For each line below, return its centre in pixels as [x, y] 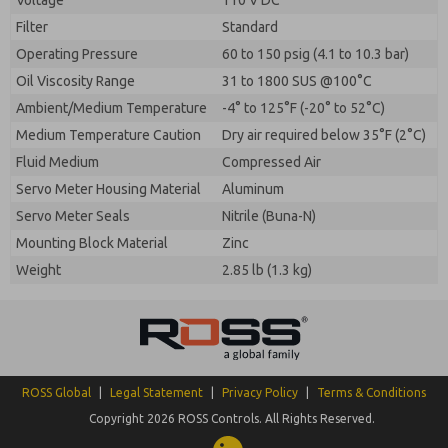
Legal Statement [156, 392]
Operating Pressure [77, 54]
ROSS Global [56, 392]
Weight [38, 270]
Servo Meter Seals [73, 216]
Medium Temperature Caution [108, 135]
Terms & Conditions [371, 392]
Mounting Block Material [92, 243]
